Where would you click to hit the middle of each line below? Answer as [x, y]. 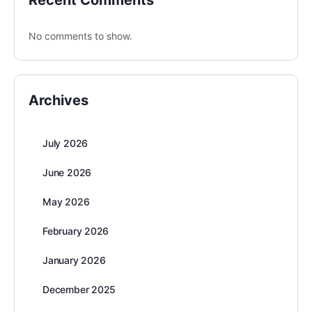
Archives [58, 101]
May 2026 [66, 202]
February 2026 [76, 231]
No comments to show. [80, 36]
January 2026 [74, 260]
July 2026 [65, 143]
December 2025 [79, 290]
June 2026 [67, 173]
